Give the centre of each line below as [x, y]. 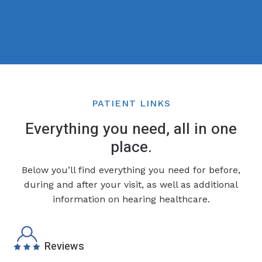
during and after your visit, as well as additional [131, 185]
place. [131, 147]
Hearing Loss [212, 10]
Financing [158, 37]
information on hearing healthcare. [131, 199]
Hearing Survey [132, 10]
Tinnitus [101, 37]
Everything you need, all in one [131, 129]
